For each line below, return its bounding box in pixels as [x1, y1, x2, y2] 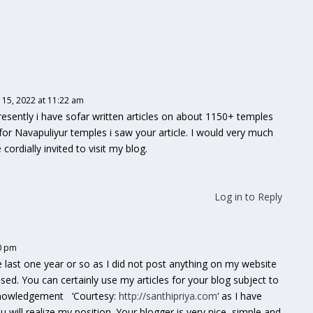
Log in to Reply [214, 189, 283, 203]
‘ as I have [217, 289, 263, 303]
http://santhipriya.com [119, 289, 218, 303]
